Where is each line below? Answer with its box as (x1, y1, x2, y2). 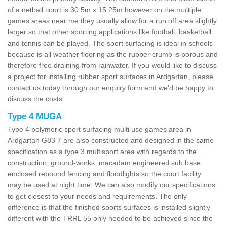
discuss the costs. (8, 94, 64, 103)
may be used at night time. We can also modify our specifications (8, 180, 215, 189)
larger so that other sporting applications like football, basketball (8, 27, 211, 36)
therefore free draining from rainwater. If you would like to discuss (8, 61, 217, 69)
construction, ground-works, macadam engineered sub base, (8, 158, 203, 167)
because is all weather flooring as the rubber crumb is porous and (8, 50, 218, 58)
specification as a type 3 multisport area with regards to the (8, 147, 197, 156)
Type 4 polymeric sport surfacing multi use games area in (8, 125, 191, 133)
